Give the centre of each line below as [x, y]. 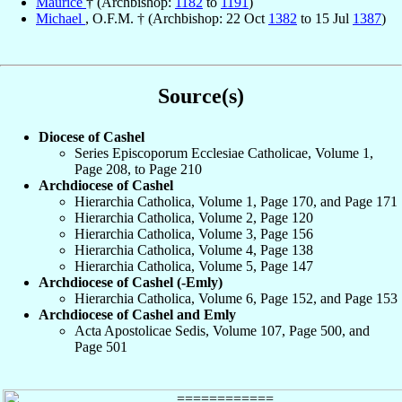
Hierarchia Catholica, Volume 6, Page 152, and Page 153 [236, 298]
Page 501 [101, 346]
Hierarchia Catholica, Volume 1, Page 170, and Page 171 [236, 201]
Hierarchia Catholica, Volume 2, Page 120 [194, 217]
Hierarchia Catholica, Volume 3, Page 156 [194, 233]
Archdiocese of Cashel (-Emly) [131, 282]
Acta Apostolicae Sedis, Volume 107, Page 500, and [222, 330]
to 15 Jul [325, 19]
